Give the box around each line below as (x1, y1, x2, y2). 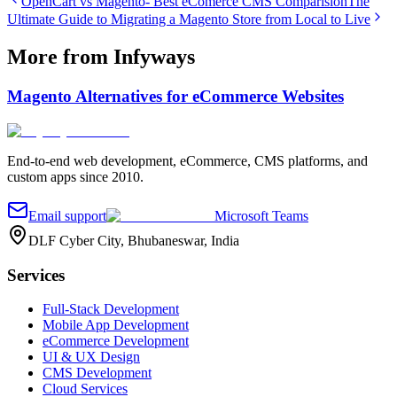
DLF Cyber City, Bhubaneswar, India (28, 232, 239, 248)
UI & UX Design (43, 349, 140, 365)
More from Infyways (7, 45, 195, 69)
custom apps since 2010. (7, 168, 144, 184)
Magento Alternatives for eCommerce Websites (7, 87, 344, 106)
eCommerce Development (43, 333, 189, 349)
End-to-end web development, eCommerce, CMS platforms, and (7, 152, 368, 168)
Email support (28, 207, 106, 223)
